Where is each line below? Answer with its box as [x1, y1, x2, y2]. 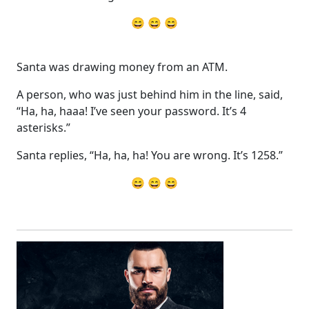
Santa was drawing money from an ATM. [17, 59, 228, 74]
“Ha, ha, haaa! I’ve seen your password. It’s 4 [17, 103, 246, 119]
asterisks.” [17, 119, 70, 135]
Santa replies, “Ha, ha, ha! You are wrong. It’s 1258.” [17, 147, 283, 163]
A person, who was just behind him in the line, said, [17, 86, 283, 102]
